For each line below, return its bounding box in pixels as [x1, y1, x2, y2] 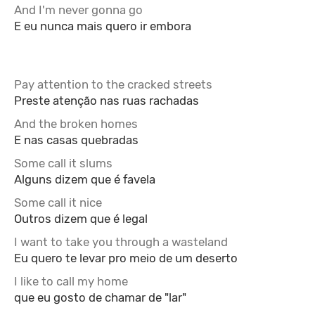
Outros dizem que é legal [14, 212, 148, 226]
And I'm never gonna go [14, 3, 143, 17]
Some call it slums [14, 156, 112, 170]
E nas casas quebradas [14, 133, 139, 147]
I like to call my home [14, 274, 128, 288]
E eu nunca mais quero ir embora [14, 19, 191, 33]
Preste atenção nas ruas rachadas [14, 94, 199, 108]
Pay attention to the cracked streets [14, 77, 212, 91]
